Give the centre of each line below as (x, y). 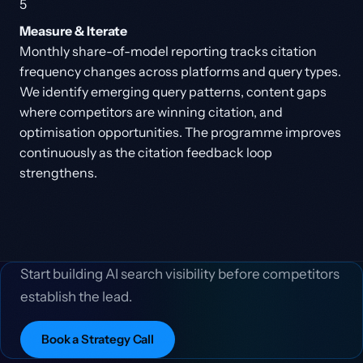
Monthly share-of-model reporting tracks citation (168, 51)
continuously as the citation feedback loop (146, 152)
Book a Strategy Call (98, 339)
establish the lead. (76, 297)
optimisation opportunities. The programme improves (180, 132)
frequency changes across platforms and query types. (180, 71)
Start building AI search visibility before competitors (180, 274)
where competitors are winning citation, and (151, 112)
